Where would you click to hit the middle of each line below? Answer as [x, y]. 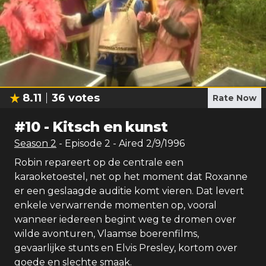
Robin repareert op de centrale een [99, 162]
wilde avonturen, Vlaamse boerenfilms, [107, 234]
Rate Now [235, 98]
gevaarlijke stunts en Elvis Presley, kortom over [126, 248]
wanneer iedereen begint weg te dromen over [125, 219]
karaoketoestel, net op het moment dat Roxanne [131, 177]
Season [32, 143]
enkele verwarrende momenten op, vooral [115, 205]
